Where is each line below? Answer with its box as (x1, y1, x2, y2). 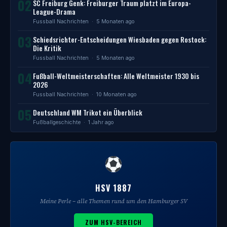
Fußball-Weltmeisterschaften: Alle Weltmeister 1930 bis (33, 71, 199, 81)
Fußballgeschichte (33, 119, 81, 126)
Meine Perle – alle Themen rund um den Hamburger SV (40, 197, 187, 205)
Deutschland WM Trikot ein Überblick (33, 107, 142, 118)
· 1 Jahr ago (81, 119, 114, 126)
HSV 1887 (95, 182, 132, 194)
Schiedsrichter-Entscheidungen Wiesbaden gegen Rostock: (33, 34, 206, 45)
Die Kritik (33, 43, 61, 53)
